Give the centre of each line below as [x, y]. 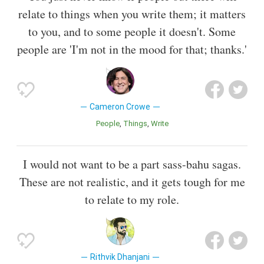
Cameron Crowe [120, 106]
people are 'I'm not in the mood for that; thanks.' [132, 49]
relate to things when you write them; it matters [132, 14]
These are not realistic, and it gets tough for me [132, 182]
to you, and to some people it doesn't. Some [132, 31]
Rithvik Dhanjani [120, 257]
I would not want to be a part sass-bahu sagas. [132, 164]
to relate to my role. [132, 200]
